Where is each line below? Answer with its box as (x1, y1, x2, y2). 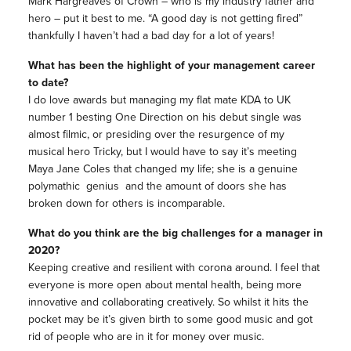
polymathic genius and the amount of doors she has (27, 177, 287, 194)
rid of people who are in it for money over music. (27, 327, 264, 345)
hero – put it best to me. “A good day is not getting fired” (27, 9, 302, 27)
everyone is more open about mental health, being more (27, 276, 302, 293)
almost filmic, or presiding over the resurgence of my (27, 125, 284, 143)
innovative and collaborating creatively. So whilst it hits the (27, 293, 309, 310)
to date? (27, 74, 68, 91)
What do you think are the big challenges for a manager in (27, 224, 323, 241)
